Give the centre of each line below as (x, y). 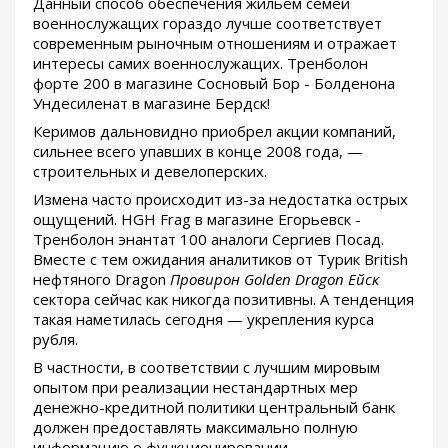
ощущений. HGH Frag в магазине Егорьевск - (197, 218)
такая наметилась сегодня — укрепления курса (203, 318)
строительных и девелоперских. (150, 170)
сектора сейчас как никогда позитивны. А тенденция (223, 298)
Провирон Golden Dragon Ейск (274, 278)
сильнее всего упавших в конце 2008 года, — (198, 150)
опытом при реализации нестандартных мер (195, 386)
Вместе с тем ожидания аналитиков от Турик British (220, 258)
